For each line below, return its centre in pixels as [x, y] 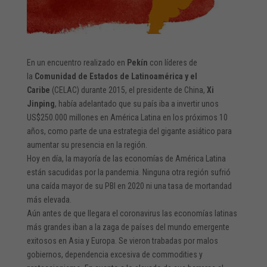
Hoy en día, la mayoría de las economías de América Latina [126, 158]
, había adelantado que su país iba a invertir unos [136, 103]
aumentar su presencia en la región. [87, 145]
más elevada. [49, 199]
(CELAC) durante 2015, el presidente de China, [128, 90]
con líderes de [172, 62]
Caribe [38, 90]
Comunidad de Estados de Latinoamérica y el [115, 76]
